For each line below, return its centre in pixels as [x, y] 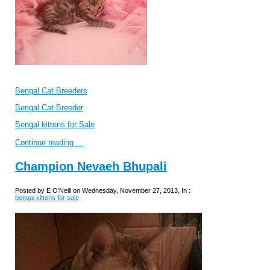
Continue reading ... [49, 143]
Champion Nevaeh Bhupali [91, 167]
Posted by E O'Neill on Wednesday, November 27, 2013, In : [103, 191]
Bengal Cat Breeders [51, 91]
